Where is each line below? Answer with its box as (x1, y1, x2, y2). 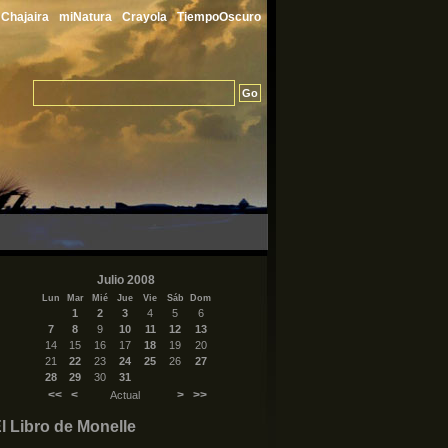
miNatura (59, 10, 112, 24)
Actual (110, 389, 140, 401)
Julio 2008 (97, 273, 155, 287)
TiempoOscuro (177, 10, 261, 24)
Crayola (122, 10, 167, 24)
